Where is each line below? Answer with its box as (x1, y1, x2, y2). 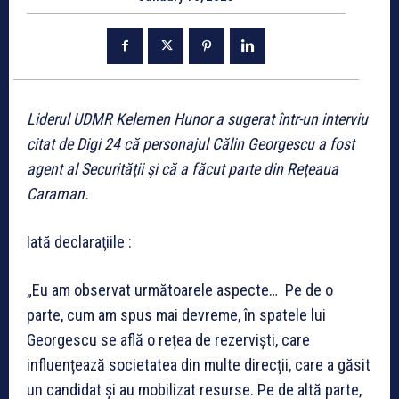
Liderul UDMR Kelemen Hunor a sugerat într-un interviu (27, 109, 368, 128)
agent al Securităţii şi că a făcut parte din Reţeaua (27, 159, 338, 178)
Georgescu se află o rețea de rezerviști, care (27, 330, 310, 349)
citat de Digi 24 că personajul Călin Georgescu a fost (27, 134, 354, 153)
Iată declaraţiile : (27, 232, 132, 251)
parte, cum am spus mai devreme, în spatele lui (27, 305, 326, 324)
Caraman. (27, 183, 89, 203)
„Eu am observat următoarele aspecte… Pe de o (27, 280, 333, 299)
